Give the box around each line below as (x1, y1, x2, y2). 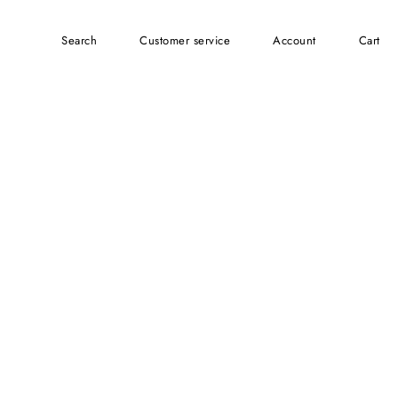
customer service (147, 31, 231, 49)
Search (68, 31, 98, 49)
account (281, 31, 316, 49)
